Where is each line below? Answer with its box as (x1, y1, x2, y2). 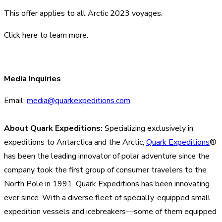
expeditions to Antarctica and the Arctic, (4, 136, 146, 148)
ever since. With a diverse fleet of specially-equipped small (4, 192, 211, 203)
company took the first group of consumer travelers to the (4, 164, 207, 175)
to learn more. (38, 29, 88, 41)
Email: (4, 95, 27, 106)
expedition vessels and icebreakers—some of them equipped (4, 206, 217, 217)
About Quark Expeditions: (4, 122, 103, 134)
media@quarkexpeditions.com (27, 95, 130, 106)
